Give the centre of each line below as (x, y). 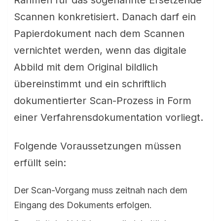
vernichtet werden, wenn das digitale (100, 50)
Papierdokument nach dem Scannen (99, 34)
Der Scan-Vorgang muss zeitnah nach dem (101, 190)
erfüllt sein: (40, 163)
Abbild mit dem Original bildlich (86, 67)
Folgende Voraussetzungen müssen (97, 146)
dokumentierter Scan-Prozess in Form (103, 101)
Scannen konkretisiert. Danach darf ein (105, 17)
